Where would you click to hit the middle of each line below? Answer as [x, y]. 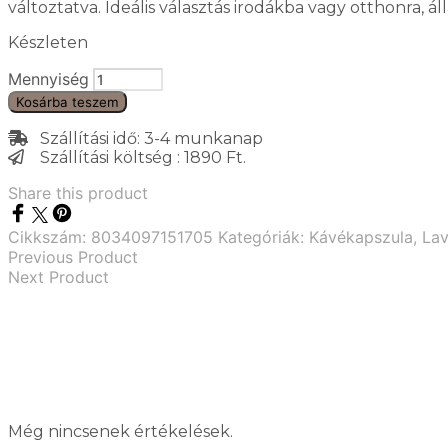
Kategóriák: [263, 237]
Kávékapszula [361, 237]
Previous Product [73, 257]
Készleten [48, 43]
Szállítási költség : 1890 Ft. [135, 158]
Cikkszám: [49, 237]
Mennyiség [48, 79]
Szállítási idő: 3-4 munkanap [145, 139]
